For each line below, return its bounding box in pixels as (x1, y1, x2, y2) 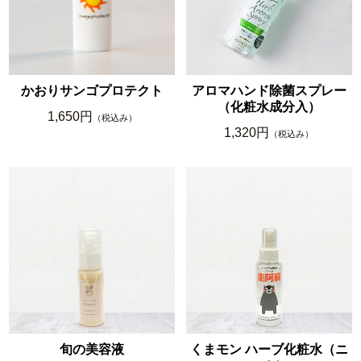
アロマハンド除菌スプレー (191, 84, 346, 98)
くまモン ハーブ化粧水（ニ (189, 342, 348, 356)
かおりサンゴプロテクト (21, 84, 164, 98)
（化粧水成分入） (217, 100, 321, 114)
